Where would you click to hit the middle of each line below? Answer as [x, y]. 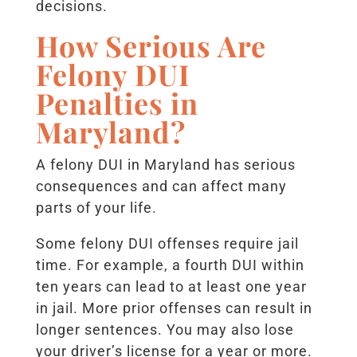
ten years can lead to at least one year [171, 287]
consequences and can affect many [161, 186]
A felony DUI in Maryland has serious [165, 165]
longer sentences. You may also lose [165, 330]
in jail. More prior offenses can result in [174, 308]
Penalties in [117, 103]
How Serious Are [151, 46]
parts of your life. [96, 208]
